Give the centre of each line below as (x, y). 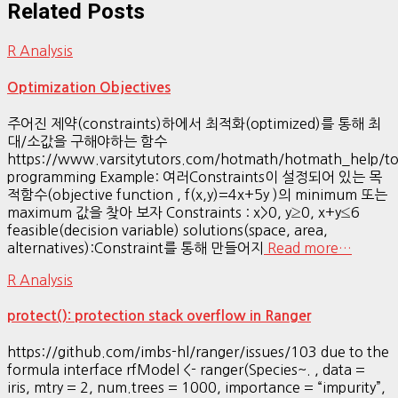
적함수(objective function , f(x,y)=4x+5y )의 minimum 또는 (197, 194)
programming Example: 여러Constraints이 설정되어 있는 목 (195, 176)
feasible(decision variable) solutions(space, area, (167, 230)
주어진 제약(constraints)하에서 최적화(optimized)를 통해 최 (194, 123)
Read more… (308, 247)
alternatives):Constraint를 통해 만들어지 (135, 247)
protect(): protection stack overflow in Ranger (159, 316)
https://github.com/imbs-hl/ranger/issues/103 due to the (198, 352)
